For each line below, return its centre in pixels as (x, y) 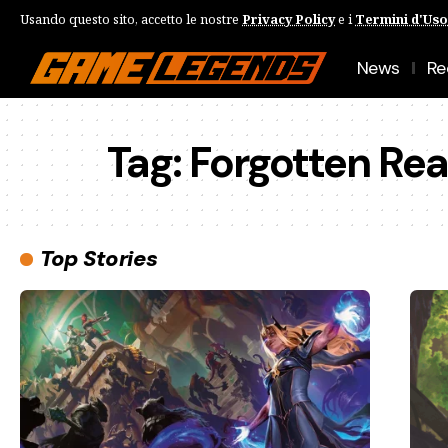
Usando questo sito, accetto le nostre (131, 18)
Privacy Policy (288, 18)
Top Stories (99, 258)
